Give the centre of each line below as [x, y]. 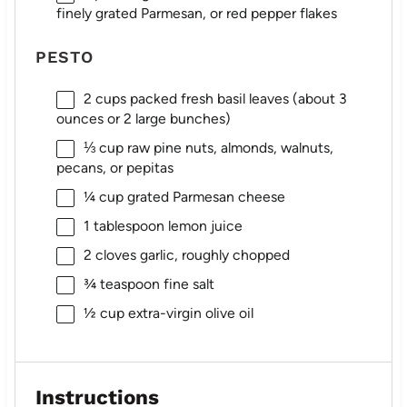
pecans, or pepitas [114, 168]
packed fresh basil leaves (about [232, 99]
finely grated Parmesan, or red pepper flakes [196, 14]
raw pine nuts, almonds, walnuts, [228, 148]
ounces [79, 119]
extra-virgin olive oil [189, 313]
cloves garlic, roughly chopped [190, 254]
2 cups [104, 99]
